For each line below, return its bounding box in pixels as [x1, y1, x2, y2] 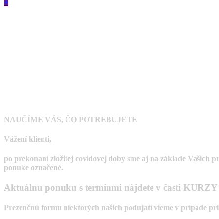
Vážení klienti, [4, 135, 51, 144]
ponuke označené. [4, 163, 63, 172]
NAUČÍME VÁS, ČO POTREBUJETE [4, 115, 137, 124]
